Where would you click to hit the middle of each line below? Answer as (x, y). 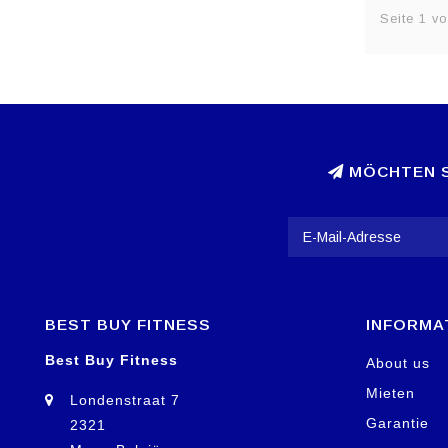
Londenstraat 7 (125, 399)
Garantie (397, 422)
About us (398, 362)
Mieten (390, 392)
